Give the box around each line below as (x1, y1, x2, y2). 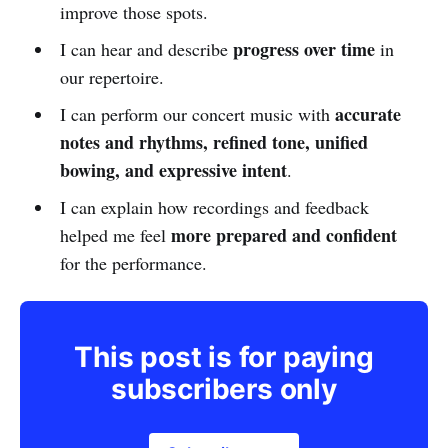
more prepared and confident (170, 221, 397, 248)
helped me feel (59, 222, 171, 247)
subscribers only (111, 371, 337, 406)
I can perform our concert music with (59, 101, 335, 126)
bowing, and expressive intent (59, 156, 287, 183)
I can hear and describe (59, 36, 233, 61)
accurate (334, 100, 401, 127)
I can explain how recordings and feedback (59, 194, 369, 219)
